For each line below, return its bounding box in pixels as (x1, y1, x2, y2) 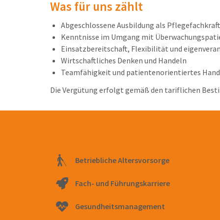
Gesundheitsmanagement (75, 201, 165, 212)
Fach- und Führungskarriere (75, 178, 170, 189)
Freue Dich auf (50, 128, 128, 144)
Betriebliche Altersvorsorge (75, 155, 170, 165)
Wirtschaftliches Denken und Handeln (61, 55, 187, 66)
